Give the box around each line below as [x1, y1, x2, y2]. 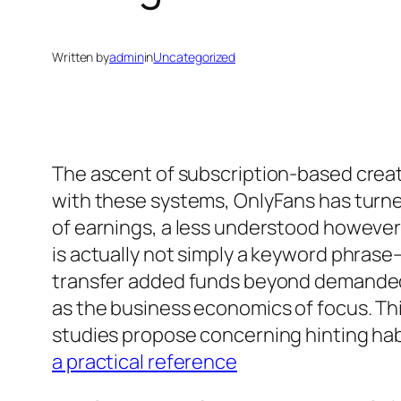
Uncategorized [153, 48, 236, 66]
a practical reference [52, 348, 237, 376]
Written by [52, 48, 109, 66]
